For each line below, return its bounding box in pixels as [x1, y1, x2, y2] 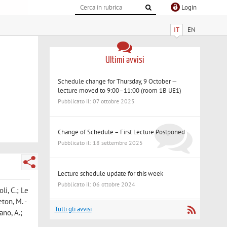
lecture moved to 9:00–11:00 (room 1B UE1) [58, 86, 182, 95]
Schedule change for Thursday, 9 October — [58, 77, 177, 86]
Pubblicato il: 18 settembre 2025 [58, 139, 143, 147]
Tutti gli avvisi [54, 204, 92, 213]
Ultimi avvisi [105, 55, 144, 65]
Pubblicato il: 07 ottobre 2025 [58, 97, 135, 105]
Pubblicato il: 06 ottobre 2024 [58, 180, 136, 188]
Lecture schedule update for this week [58, 169, 164, 178]
